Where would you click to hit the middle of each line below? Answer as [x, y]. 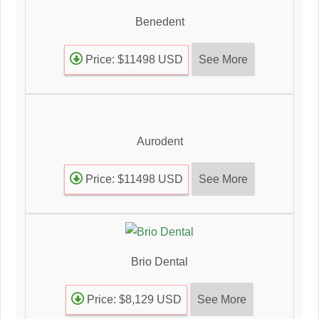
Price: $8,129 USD [133, 299]
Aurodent [159, 141]
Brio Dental [159, 261]
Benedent [159, 21]
